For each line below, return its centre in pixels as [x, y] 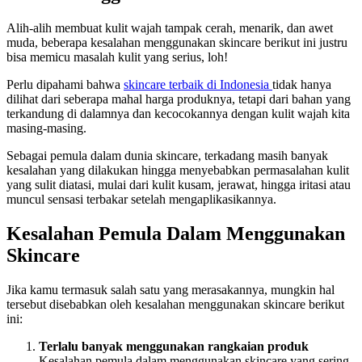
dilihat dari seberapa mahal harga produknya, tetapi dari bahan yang [179, 99]
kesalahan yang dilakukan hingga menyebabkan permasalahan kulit [178, 170]
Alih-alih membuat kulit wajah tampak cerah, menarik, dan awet [170, 27]
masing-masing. [46, 128]
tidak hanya [302, 84]
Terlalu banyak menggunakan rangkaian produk [174, 346]
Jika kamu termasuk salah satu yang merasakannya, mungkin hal [170, 289]
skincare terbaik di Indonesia [198, 84]
